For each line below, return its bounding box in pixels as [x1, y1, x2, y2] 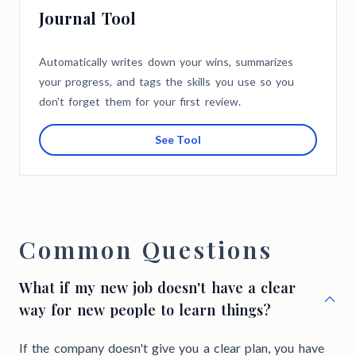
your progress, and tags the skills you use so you [39, 75, 295, 89]
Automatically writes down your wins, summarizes [39, 55, 294, 69]
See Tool [155, 133, 201, 147]
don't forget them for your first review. [39, 95, 241, 109]
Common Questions [19, 234, 273, 266]
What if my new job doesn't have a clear [19, 278, 296, 298]
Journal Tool [39, 7, 137, 29]
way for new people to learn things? [19, 300, 271, 320]
